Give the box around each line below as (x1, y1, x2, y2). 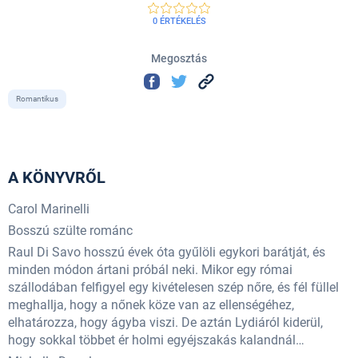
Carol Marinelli (8, 201, 89, 217)
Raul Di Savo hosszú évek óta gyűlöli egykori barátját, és (8, 245, 325, 261)
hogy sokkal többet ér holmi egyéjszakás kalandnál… (8, 332, 304, 348)
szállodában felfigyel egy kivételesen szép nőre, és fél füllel (8, 280, 339, 296)
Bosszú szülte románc (8, 223, 133, 239)
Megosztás (151, 51, 207, 65)
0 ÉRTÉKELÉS (152, 15, 206, 26)
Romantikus (16, 94, 58, 104)
